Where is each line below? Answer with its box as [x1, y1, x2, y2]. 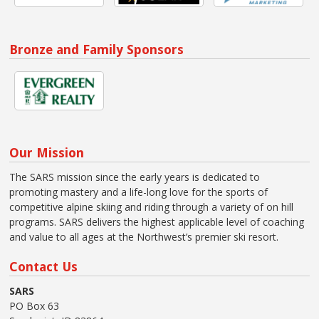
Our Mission [9, 145, 85, 161]
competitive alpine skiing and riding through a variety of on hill [9, 200, 294, 214]
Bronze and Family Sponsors [9, 42, 184, 58]
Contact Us [9, 259, 78, 275]
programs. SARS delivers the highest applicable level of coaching [9, 215, 305, 229]
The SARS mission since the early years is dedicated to [9, 170, 261, 184]
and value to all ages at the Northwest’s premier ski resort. [9, 230, 279, 244]
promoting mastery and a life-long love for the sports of [9, 185, 268, 199]
